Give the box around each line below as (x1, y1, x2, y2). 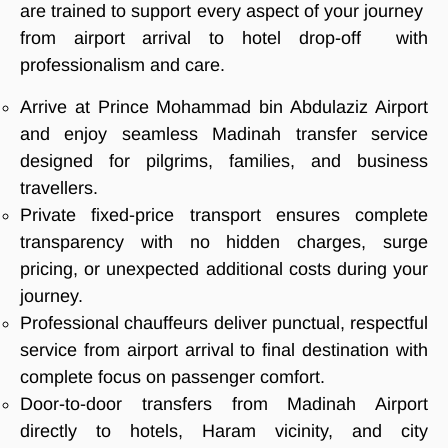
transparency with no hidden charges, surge (20, 231, 428, 252)
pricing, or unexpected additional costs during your (20, 258, 428, 279)
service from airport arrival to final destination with (20, 339, 428, 360)
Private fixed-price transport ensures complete (20, 204, 428, 225)
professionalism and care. (20, 55, 225, 76)
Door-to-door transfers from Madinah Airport (20, 393, 428, 414)
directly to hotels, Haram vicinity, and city (20, 420, 428, 441)
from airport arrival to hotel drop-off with (20, 28, 428, 49)
